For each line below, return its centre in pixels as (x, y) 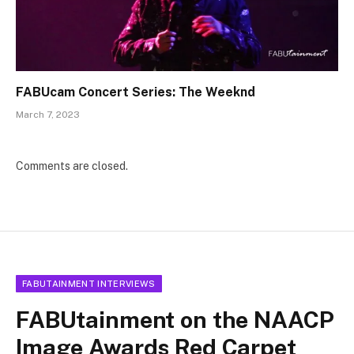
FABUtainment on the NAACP (175, 319)
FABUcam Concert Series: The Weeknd (136, 92)
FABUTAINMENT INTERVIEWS (89, 283)
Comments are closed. (72, 166)
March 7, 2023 (48, 114)
